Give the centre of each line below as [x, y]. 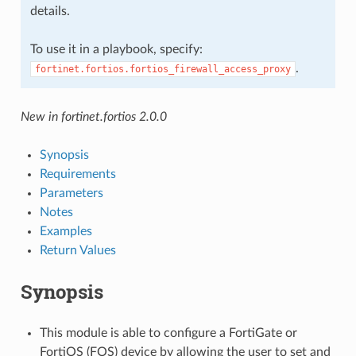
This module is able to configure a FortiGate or [168, 333]
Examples [66, 231]
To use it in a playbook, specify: [116, 49]
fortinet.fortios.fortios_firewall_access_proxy [163, 69]
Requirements [77, 174]
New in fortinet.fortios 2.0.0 [93, 116]
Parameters [71, 193]
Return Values [77, 250]
